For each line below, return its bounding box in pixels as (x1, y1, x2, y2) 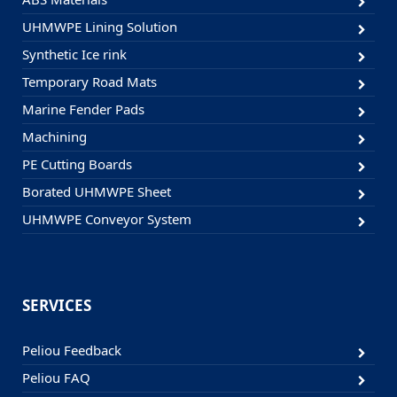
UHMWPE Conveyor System (22, 210, 191, 229)
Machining (22, 128, 87, 146)
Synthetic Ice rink (22, 45, 127, 64)
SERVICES (22, 295, 91, 316)
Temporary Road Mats (22, 73, 157, 91)
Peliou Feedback (22, 341, 121, 360)
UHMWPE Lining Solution (22, 18, 177, 36)
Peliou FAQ (22, 369, 90, 387)
